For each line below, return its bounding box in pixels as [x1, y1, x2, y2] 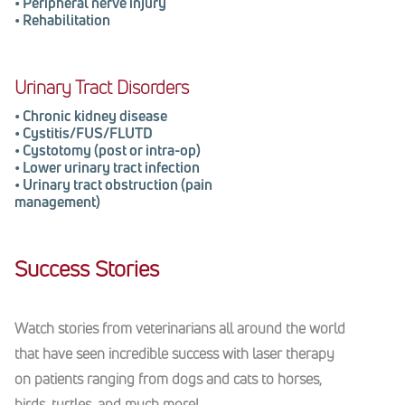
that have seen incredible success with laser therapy [14, 343, 334, 363]
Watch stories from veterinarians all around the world [14, 317, 345, 338]
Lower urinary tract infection [23, 156, 200, 177]
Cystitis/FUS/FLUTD [23, 122, 153, 143]
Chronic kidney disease [23, 105, 167, 126]
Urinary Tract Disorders [14, 74, 189, 99]
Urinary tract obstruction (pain [23, 174, 212, 194]
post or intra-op [99, 139, 196, 160]
